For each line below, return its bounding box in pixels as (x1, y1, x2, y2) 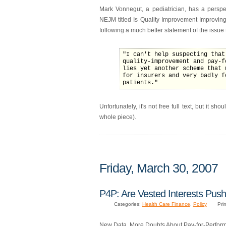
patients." (123, 79, 158, 87)
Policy (193, 201, 207, 207)
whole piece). (99, 114, 136, 121)
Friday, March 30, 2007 (99, 160, 218, 175)
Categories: (114, 201, 142, 207)
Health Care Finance (142, 201, 190, 207)
